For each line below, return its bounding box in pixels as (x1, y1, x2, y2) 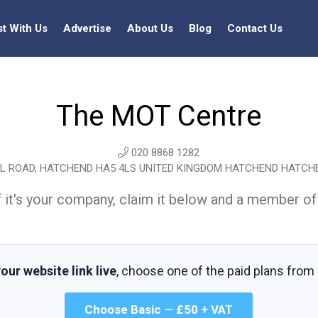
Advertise (63, 22, 111, 35)
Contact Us (227, 22, 283, 35)
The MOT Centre (56, 99, 262, 133)
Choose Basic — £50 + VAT (84, 302, 234, 317)
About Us (127, 22, 173, 35)
